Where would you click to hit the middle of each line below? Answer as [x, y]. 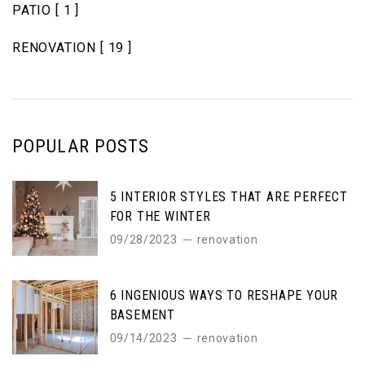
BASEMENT [142, 315]
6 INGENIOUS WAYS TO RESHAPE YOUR [224, 296]
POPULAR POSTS [81, 147]
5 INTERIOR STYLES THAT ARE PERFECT [229, 197]
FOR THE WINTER [160, 216]
